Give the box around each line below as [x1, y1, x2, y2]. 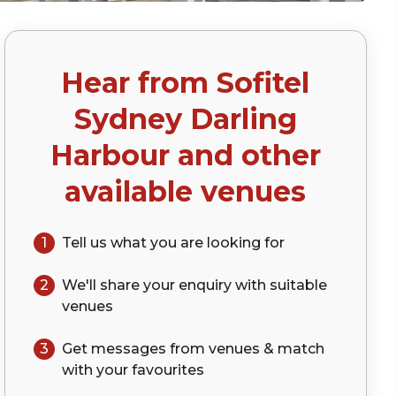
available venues [65, 174, 307, 209]
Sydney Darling [73, 102, 297, 136]
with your [61, 362, 132, 378]
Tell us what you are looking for [61, 234, 285, 251]
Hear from [61, 65, 217, 100]
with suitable [231, 277, 327, 293]
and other [169, 138, 321, 172]
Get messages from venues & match [61, 340, 324, 357]
